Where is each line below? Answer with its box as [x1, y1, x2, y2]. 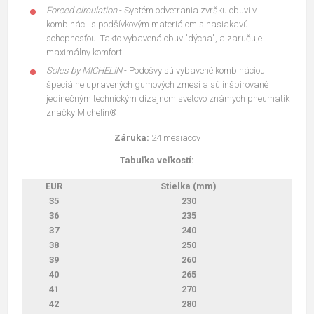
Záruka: [114, 132, 149, 143]
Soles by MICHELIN [46, 64, 122, 76]
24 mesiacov [149, 132, 200, 143]
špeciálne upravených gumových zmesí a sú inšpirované [46, 78, 268, 90]
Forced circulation [46, 4, 117, 15]
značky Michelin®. [46, 107, 119, 118]
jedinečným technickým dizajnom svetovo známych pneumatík [46, 93, 289, 104]
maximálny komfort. [46, 46, 124, 57]
